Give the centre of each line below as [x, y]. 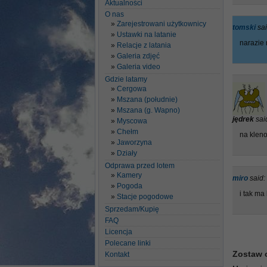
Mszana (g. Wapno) [148, 110]
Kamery [129, 175]
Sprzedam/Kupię [132, 209]
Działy [127, 153]
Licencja [119, 232]
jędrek [244, 119]
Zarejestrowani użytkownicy [162, 24]
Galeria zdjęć [138, 56]
